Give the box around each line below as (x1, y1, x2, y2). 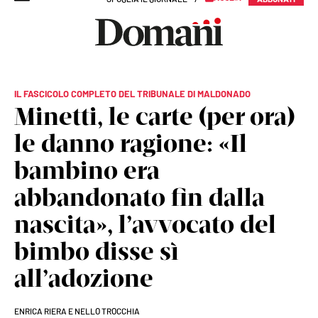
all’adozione (14, 263, 153, 293)
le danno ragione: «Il (14, 128, 247, 158)
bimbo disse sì (14, 236, 179, 266)
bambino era (14, 155, 160, 185)
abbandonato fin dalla (14, 182, 265, 212)
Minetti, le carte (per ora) (14, 102, 295, 131)
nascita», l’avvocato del (14, 209, 276, 239)
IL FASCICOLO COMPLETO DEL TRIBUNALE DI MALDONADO (14, 88, 251, 99)
